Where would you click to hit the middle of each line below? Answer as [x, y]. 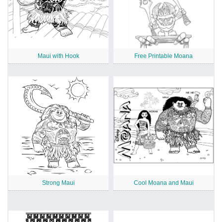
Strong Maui [58, 183]
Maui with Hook [58, 56]
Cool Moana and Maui [164, 183]
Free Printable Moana [164, 56]
